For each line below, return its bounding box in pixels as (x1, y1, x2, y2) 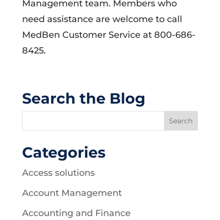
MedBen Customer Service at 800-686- (22, 29, 195, 40)
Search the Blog (22, 89, 145, 108)
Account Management (22, 187, 122, 198)
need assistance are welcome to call (22, 13, 182, 25)
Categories (22, 143, 106, 162)
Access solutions (22, 167, 95, 178)
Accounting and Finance (22, 207, 131, 219)
